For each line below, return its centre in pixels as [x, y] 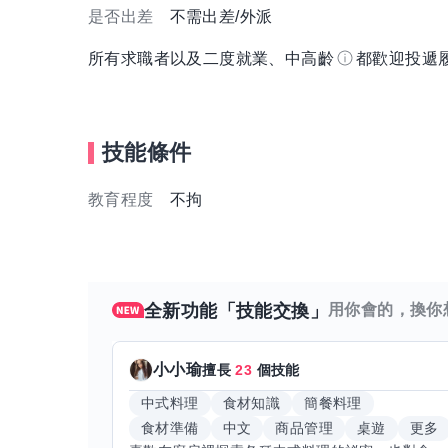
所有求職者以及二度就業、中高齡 [211, 59]
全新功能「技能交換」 [236, 311]
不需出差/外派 [221, 17]
